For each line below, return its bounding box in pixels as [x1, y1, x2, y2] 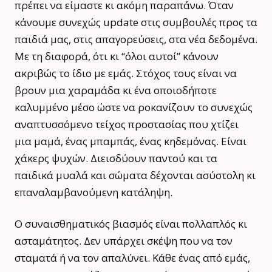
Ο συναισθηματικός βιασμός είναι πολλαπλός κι [15, 216, 247, 231]
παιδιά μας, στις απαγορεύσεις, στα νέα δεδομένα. [15, 32, 257, 46]
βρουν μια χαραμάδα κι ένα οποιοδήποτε [15, 83, 217, 97]
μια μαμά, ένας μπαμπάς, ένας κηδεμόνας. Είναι [15, 134, 246, 148]
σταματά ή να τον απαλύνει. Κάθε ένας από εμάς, [15, 250, 250, 265]
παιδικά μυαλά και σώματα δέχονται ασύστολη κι [15, 168, 256, 182]
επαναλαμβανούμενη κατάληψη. [15, 185, 172, 199]
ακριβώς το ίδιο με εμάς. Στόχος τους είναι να [15, 66, 237, 80]
